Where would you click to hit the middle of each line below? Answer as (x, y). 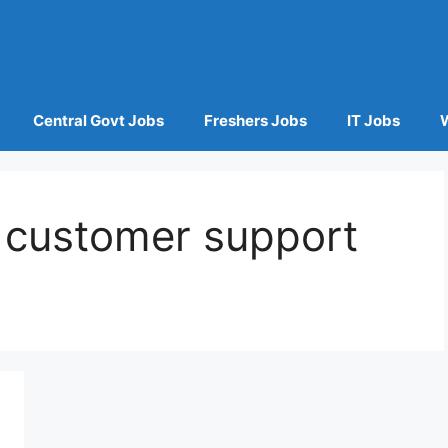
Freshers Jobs (255, 121)
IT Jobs (373, 121)
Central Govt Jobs (98, 121)
